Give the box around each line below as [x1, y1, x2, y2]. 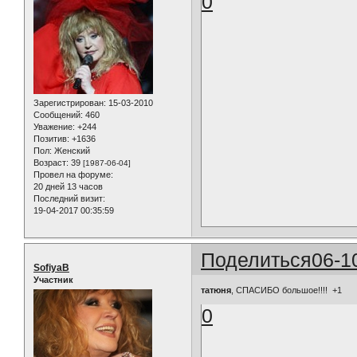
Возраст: [33, 157, 69, 167]
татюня [201, 285, 232, 295]
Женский [52, 145, 90, 155]
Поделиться [201, 248, 312, 271]
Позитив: [33, 133, 69, 143]
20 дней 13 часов [33, 181, 103, 191]
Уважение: [33, 121, 75, 131]
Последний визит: [33, 193, 105, 203]
